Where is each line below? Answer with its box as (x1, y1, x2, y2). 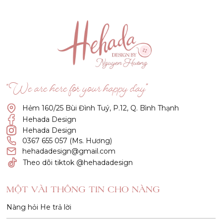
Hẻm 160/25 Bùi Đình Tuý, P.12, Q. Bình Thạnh (22, 104, 179, 113)
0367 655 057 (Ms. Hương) (22, 136, 112, 146)
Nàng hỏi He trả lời (6, 203, 72, 212)
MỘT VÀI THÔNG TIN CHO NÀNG (6, 183, 161, 195)
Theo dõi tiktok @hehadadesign (23, 158, 133, 167)
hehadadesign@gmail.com (22, 147, 116, 156)
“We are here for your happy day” (6, 84, 149, 98)
